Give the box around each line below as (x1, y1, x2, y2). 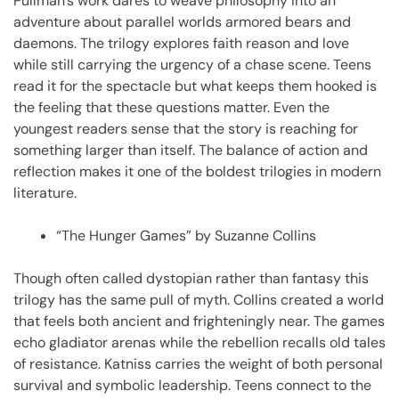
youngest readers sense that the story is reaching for (13, 118, 358, 138)
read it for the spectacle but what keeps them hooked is (13, 76, 377, 95)
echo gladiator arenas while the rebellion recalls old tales (13, 332, 386, 352)
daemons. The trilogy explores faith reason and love (13, 33, 349, 53)
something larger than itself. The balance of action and (13, 140, 368, 159)
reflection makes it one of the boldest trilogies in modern (13, 161, 381, 181)
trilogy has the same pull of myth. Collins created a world (13, 289, 384, 309)
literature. (13, 183, 77, 202)
